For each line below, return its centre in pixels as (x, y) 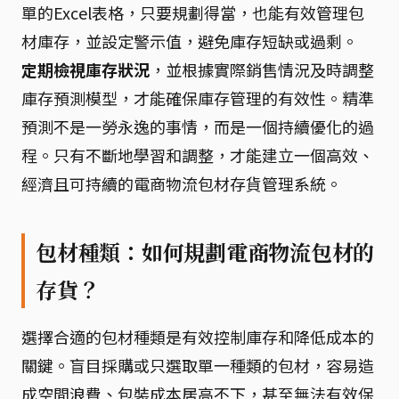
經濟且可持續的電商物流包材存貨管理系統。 (182, 183)
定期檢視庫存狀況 (85, 69)
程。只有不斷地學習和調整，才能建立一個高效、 (198, 155)
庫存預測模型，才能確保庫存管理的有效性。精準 (198, 98)
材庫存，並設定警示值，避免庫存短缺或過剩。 (190, 41)
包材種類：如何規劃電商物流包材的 (205, 252)
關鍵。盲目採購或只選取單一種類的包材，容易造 (198, 365)
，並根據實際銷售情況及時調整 (262, 69)
